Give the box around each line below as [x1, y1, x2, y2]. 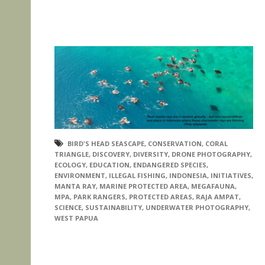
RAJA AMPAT [196, 192, 239, 202]
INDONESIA [169, 171, 207, 180]
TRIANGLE [54, 150, 89, 159]
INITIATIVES [211, 171, 251, 180]
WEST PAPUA [54, 214, 98, 223]
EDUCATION [89, 160, 130, 170]
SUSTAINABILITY [85, 203, 142, 212]
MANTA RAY [54, 182, 96, 191]
